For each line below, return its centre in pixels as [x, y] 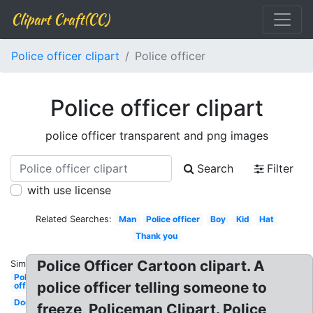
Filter [280, 168]
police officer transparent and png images [156, 136]
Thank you [156, 236]
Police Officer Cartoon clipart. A [151, 266]
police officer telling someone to [152, 287]
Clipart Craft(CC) [60, 19]
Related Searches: [74, 219]
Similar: [26, 264]
